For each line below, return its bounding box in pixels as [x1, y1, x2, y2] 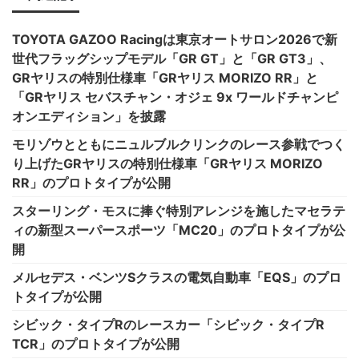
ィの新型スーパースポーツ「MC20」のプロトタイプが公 [12, 221, 345, 238]
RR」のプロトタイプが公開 [12, 174, 171, 191]
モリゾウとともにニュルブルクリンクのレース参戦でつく [12, 135, 345, 152]
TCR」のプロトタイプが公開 [12, 335, 179, 352]
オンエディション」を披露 [12, 107, 166, 124]
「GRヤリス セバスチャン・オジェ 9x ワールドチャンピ [12, 88, 338, 105]
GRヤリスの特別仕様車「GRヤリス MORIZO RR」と [12, 69, 318, 86]
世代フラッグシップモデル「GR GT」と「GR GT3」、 [12, 50, 332, 67]
